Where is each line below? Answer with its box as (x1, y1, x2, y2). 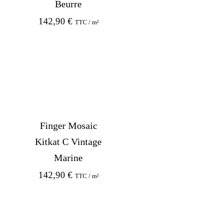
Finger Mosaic (39, 120, 97, 131)
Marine (54, 152, 83, 163)
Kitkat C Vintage (35, 136, 102, 147)
